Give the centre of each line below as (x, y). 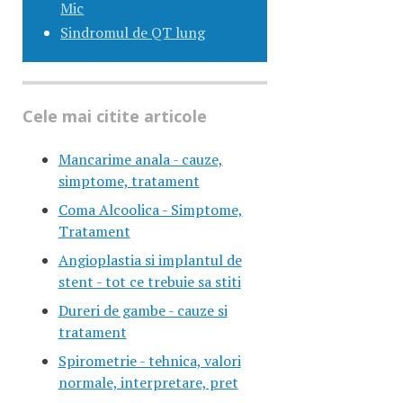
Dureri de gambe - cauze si (143, 310)
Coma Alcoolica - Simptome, (150, 209)
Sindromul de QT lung (133, 33)
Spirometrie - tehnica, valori (149, 360)
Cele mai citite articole (114, 116)
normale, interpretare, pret (148, 382)
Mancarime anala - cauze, (140, 159)
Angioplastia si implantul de (150, 260)
